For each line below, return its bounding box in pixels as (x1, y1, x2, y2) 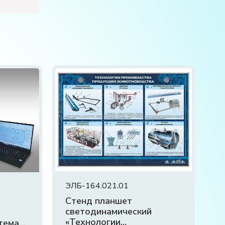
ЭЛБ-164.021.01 (65, 180, 129, 191)
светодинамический (65, 205, 152, 217)
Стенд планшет (65, 194, 132, 207)
